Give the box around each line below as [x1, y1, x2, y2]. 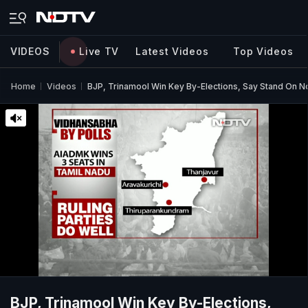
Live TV [79, 45, 120, 57]
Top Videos [233, 45, 294, 57]
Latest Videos [135, 45, 209, 57]
